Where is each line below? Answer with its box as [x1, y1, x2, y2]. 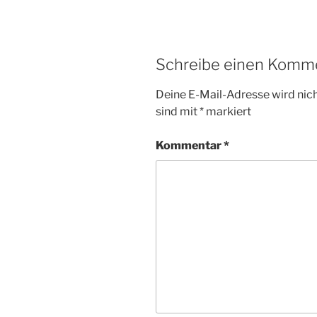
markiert [204, 105, 251, 119]
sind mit [156, 105, 200, 119]
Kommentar [156, 139, 224, 153]
